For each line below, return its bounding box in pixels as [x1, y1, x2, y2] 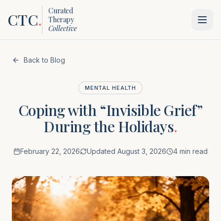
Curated [48, 6, 73, 15]
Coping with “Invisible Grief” [18, 100, 203, 120]
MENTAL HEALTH [84, 84, 137, 91]
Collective [48, 24, 77, 33]
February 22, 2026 [20, 147, 80, 155]
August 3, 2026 [117, 147, 166, 155]
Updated [87, 147, 117, 155]
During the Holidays [43, 116, 174, 136]
